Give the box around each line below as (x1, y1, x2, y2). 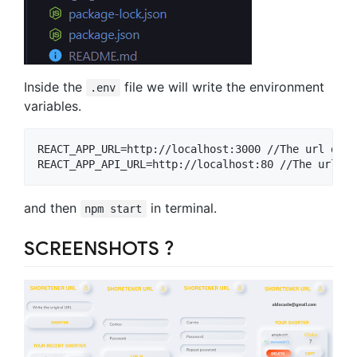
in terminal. (146, 199, 217, 216)
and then (24, 199, 80, 216)
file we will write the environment (120, 78, 324, 95)
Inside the (24, 78, 86, 95)
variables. (24, 97, 81, 114)
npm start (84, 202, 143, 215)
